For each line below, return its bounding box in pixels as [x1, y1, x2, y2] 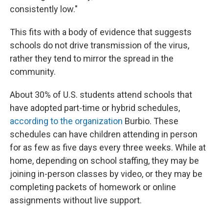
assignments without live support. [10, 195, 142, 205]
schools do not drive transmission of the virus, [10, 40, 189, 50]
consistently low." [10, 4, 78, 14]
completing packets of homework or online [10, 182, 176, 192]
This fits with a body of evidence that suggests [10, 27, 192, 37]
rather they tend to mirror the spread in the [10, 53, 174, 64]
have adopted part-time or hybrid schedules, [10, 103, 180, 113]
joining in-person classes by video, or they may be [10, 169, 202, 179]
